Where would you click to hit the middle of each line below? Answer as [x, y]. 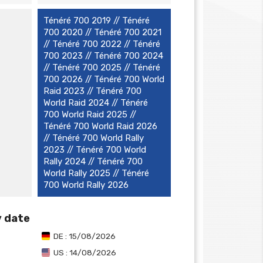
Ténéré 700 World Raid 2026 [100, 126]
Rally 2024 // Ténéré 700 [93, 161]
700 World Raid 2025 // [90, 114]
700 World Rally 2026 [86, 185]
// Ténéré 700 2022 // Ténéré [102, 44]
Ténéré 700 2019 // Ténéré [96, 21]
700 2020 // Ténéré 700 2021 [102, 32]
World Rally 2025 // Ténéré [96, 173]
